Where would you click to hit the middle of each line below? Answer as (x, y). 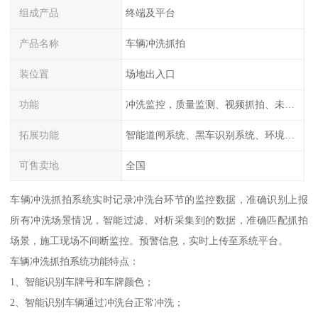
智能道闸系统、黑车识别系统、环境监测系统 (289, 135)
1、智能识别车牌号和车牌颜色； (82, 282)
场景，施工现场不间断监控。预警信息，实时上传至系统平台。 (149, 241)
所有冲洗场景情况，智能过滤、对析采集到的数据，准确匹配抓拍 (159, 220)
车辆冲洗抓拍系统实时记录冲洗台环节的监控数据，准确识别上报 (159, 200)
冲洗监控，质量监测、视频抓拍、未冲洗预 (289, 104)
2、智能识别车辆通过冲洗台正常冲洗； (97, 303)
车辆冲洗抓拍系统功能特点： (75, 262)
